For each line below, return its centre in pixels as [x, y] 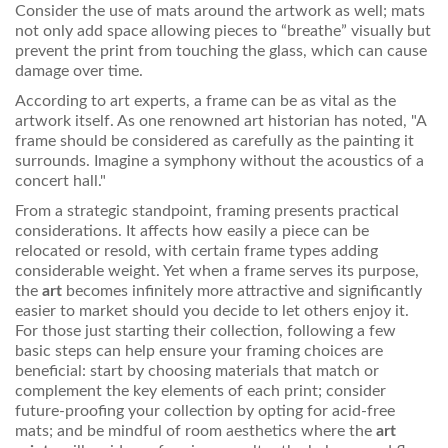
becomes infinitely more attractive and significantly [242, 291]
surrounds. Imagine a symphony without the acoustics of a [219, 161]
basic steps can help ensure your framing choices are [199, 351]
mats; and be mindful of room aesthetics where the [195, 431]
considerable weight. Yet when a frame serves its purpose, [217, 271]
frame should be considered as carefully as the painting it [214, 141]
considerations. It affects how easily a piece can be [192, 231]
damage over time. [79, 71]
